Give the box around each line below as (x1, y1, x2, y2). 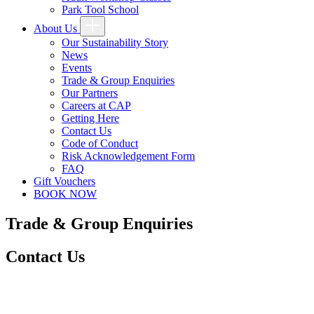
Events (62, 62, 92, 74)
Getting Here (62, 112, 119, 124)
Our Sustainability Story (62, 36, 168, 48)
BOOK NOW (34, 188, 97, 200)
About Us (34, 22, 80, 34)
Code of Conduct (62, 137, 138, 149)
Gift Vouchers (34, 175, 95, 187)
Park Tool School (62, 4, 139, 15)
